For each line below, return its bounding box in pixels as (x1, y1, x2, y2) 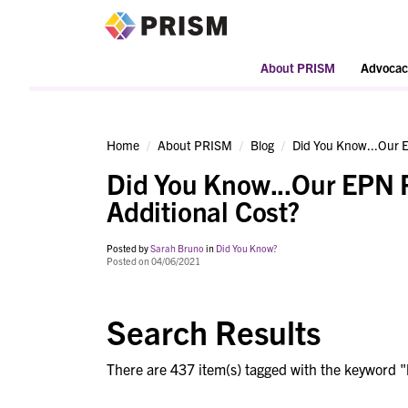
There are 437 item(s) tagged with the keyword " (107, 360, 406, 379)
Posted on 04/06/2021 (107, 255, 200, 268)
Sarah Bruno (150, 242, 204, 255)
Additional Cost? (107, 193, 300, 229)
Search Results (107, 311, 321, 352)
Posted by (107, 242, 150, 255)
